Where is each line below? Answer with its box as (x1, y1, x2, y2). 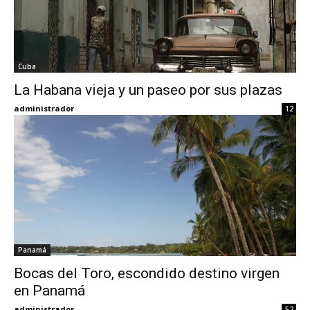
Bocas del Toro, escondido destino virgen (14, 265, 280, 282)
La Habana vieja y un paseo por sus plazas (14, 82, 282, 99)
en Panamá (14, 282, 85, 300)
